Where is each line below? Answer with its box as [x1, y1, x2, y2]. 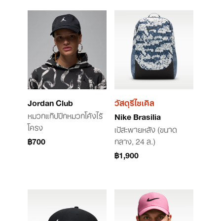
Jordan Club [28, 94, 73, 110]
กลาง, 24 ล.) [114, 133, 155, 148]
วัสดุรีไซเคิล [114, 94, 154, 110]
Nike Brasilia [114, 108, 161, 124]
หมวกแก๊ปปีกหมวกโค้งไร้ [28, 107, 103, 123]
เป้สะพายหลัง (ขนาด [114, 121, 177, 137]
